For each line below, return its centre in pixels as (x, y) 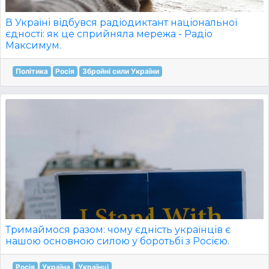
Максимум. (33, 45)
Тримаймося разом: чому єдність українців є (118, 230)
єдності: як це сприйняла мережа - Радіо (109, 34)
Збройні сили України (120, 71)
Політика (32, 71)
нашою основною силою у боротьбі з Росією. (117, 241)
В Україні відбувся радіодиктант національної (121, 23)
